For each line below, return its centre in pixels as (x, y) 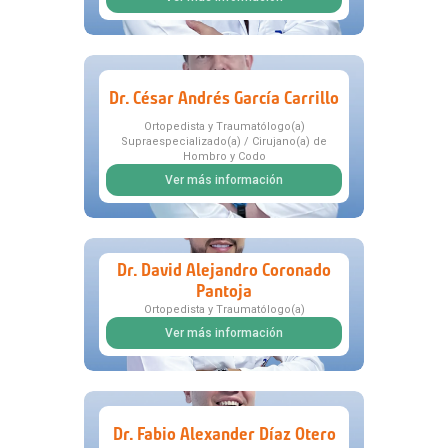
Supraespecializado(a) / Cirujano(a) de (224, 142)
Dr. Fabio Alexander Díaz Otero (224, 433)
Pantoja (224, 291)
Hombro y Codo (224, 157)
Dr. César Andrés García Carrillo (224, 97)
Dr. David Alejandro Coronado (224, 270)
